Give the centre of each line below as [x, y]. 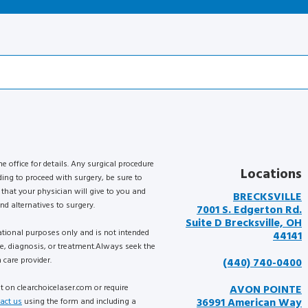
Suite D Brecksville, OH [244, 222]
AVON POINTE [266, 289]
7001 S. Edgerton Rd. [249, 209]
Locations [271, 174]
